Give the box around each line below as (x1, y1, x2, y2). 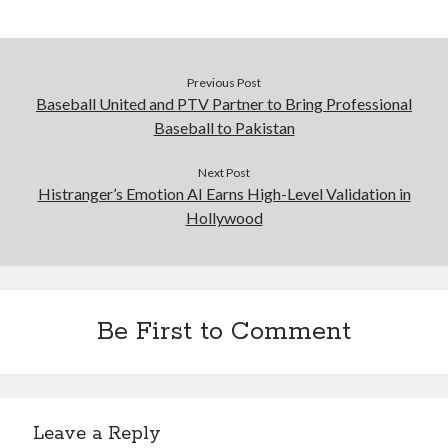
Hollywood (185, 207, 263, 227)
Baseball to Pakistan (153, 117, 295, 137)
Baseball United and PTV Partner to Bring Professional (36, 93, 412, 113)
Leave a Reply (33, 421, 162, 446)
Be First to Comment (97, 315, 351, 348)
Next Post (198, 164, 250, 180)
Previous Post (187, 74, 261, 90)
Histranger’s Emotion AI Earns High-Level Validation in (37, 183, 411, 203)
